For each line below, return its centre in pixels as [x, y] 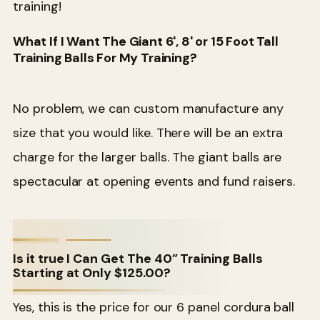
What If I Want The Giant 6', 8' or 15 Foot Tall [146, 42]
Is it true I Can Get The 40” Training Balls [138, 258]
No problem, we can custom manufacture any [148, 108]
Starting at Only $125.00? [92, 272]
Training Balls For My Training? [105, 58]
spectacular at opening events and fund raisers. [154, 181]
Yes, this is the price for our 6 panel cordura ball [154, 307]
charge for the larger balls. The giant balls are [147, 157]
